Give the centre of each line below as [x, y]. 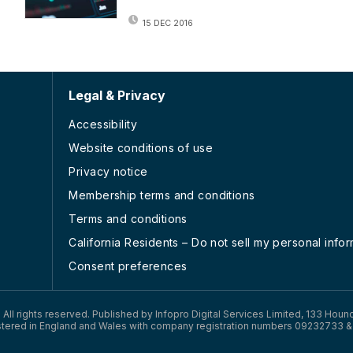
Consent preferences [128, 266]
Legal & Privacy [117, 95]
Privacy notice [108, 171]
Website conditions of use [141, 147]
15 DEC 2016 [168, 23]
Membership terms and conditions [162, 195]
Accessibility [103, 124]
